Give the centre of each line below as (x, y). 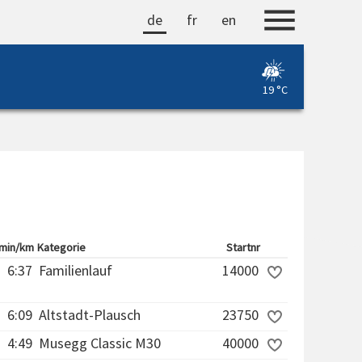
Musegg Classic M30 (100, 343)
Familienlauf (76, 270)
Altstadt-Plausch (90, 315)
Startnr (243, 247)
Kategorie (61, 247)
